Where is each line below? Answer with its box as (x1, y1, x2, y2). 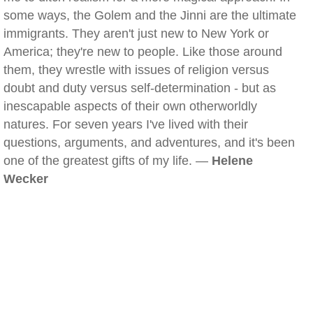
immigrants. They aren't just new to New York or (3, 27, 269, 41)
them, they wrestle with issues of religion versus (3, 63, 269, 77)
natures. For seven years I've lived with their (3, 117, 248, 131)
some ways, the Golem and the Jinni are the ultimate (3, 8, 296, 22)
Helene (212, 154, 253, 168)
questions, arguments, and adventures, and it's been (3, 136, 295, 150)
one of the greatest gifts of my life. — (3, 154, 212, 168)
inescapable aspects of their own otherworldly (3, 99, 257, 113)
